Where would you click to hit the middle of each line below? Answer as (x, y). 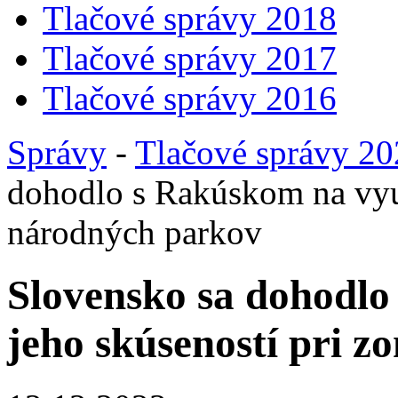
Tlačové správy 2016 (190, 98)
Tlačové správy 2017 (190, 58)
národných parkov (135, 232)
